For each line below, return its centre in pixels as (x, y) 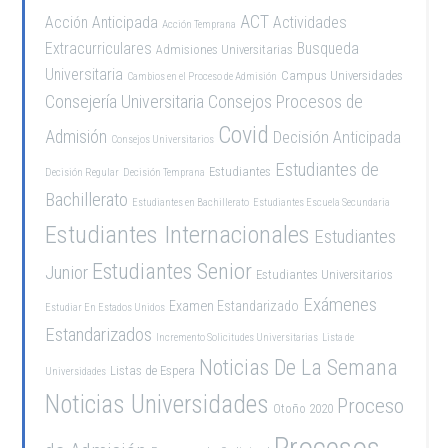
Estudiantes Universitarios (325, 274)
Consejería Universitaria (125, 101)
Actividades (310, 22)
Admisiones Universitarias (225, 49)
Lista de (338, 337)
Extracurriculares (99, 48)
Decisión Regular (82, 172)
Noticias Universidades (157, 404)
